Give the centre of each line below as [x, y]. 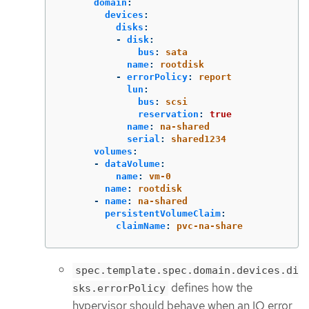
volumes [113, 152]
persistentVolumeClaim [163, 214]
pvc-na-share [210, 226]
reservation [168, 114]
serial [143, 139]
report [215, 77]
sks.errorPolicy [119, 289]
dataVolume [132, 164]
